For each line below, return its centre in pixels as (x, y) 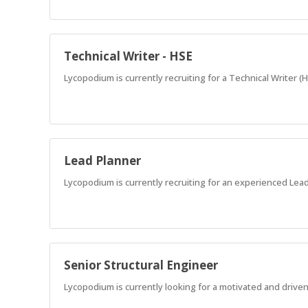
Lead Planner (102, 160)
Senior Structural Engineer (141, 265)
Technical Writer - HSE (128, 56)
